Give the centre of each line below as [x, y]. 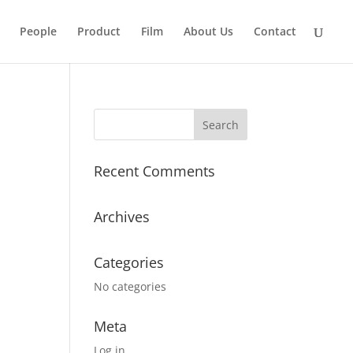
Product [99, 31]
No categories [130, 286]
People [38, 31]
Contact [275, 31]
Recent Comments [155, 171]
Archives [122, 217]
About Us [208, 31]
